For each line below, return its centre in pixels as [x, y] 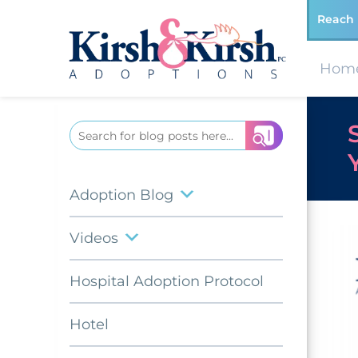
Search [91, 132]
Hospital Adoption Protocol [167, 282]
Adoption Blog [121, 195]
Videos [94, 239]
